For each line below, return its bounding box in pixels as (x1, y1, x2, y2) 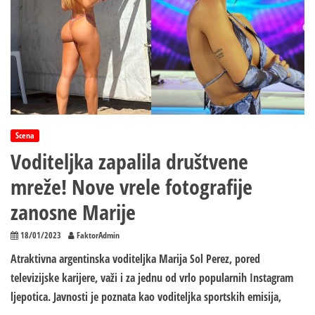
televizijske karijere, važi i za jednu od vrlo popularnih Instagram (11, 270, 293, 286)
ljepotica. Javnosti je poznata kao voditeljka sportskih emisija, (11, 289, 281, 305)
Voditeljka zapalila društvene (11, 147, 248, 176)
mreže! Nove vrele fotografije (11, 172, 252, 202)
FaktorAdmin (77, 229, 120, 242)
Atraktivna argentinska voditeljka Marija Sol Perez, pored (11, 251, 260, 267)
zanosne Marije (11, 198, 136, 227)
